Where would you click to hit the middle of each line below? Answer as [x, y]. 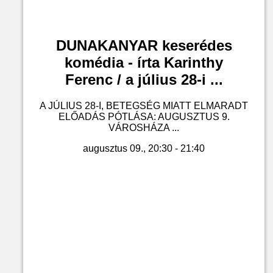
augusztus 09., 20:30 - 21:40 [144, 149]
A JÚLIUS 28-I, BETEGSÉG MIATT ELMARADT [144, 106]
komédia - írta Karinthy [144, 63]
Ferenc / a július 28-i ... [144, 80]
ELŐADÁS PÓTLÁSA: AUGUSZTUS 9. [144, 117]
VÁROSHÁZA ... [144, 128]
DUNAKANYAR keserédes [144, 46]
